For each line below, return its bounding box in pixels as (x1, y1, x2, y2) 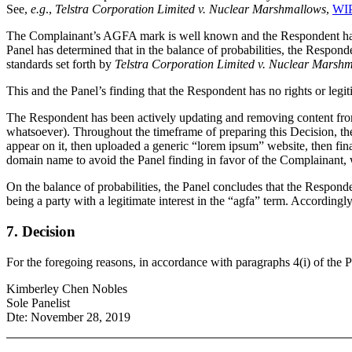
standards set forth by (6, 57, 115, 71)
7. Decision (6, 223, 75, 240)
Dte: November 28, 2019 (6, 310, 130, 324)
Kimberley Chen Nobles (6, 281, 127, 295)
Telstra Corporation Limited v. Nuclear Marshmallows (55, 2, 326, 16)
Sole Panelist (6, 295, 70, 310)
